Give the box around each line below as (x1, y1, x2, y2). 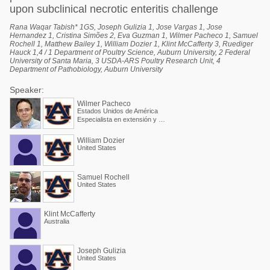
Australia (44, 218, 69, 225)
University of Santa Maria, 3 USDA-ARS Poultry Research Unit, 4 (10, 57, 221, 65)
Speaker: (10, 85, 44, 95)
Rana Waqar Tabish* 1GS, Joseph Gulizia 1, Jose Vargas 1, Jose (10, 23, 222, 31)
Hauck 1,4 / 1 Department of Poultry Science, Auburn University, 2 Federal (10, 48, 250, 57)
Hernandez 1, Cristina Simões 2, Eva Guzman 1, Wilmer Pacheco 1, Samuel (10, 31, 258, 40)
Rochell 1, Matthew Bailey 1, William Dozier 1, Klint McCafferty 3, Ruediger (10, 40, 253, 48)
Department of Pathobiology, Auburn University (10, 65, 163, 74)
